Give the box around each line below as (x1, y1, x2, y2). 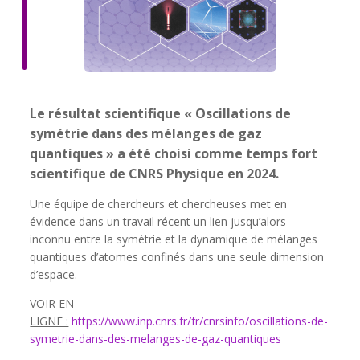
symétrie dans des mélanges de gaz (30, 125, 263, 142)
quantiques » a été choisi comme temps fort (30, 145, 318, 162)
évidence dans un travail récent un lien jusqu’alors (30, 214, 287, 229)
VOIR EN (30, 296, 75, 311)
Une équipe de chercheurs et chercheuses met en (30, 196, 288, 211)
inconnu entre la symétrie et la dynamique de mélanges (30, 231, 318, 247)
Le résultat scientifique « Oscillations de (30, 104, 292, 122)
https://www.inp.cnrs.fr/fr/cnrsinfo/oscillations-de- (72, 313, 329, 329)
